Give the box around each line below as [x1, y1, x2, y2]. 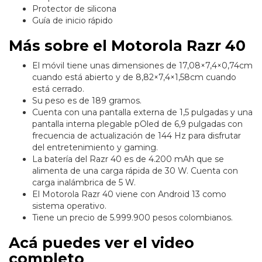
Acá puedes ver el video [9, 234, 194, 252]
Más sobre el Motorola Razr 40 [9, 37, 250, 55]
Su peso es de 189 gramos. [32, 95, 142, 106]
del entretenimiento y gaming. [32, 142, 160, 153]
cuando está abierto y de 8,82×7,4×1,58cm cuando [32, 72, 236, 83]
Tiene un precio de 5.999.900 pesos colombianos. [32, 212, 233, 223]
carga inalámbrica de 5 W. [32, 177, 136, 188]
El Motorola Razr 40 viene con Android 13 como [32, 189, 226, 200]
